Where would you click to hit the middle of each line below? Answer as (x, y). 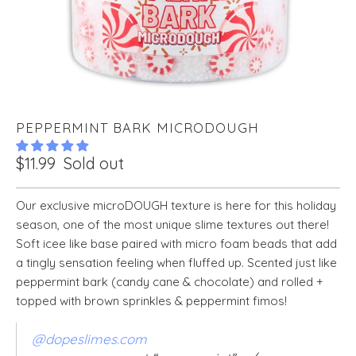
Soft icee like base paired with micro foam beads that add (176, 244)
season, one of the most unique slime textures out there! (172, 224)
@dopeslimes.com (89, 339)
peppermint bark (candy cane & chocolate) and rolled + (170, 282)
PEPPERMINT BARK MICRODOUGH (137, 128)
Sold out (94, 163)
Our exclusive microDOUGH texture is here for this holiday (176, 205)
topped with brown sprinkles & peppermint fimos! (153, 301)
